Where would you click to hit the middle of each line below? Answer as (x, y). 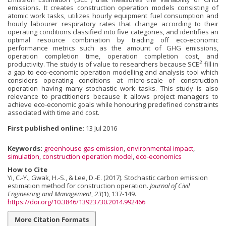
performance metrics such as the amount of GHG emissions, (113, 48)
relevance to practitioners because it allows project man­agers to (113, 97)
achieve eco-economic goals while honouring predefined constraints (113, 105)
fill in (211, 64)
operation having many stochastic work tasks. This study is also (113, 89)
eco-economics (159, 156)
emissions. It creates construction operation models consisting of (113, 8)
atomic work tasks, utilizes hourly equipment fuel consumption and (113, 16)
